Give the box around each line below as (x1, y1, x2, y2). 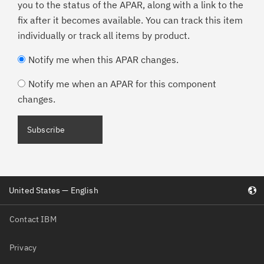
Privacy (9, 242, 37, 253)
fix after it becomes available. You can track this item (18, 14, 243, 26)
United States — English (9, 185, 98, 196)
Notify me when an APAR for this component (28, 78, 216, 90)
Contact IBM (9, 213, 57, 225)
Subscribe (27, 124, 65, 135)
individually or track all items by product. (18, 29, 190, 41)
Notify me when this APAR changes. (28, 54, 179, 65)
